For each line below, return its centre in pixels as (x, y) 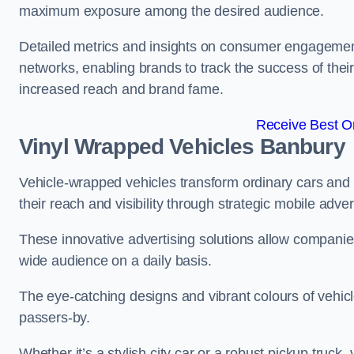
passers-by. (55, 318)
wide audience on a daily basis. (115, 261)
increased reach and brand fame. (121, 89)
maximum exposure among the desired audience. (173, 11)
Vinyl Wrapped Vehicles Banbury (182, 147)
